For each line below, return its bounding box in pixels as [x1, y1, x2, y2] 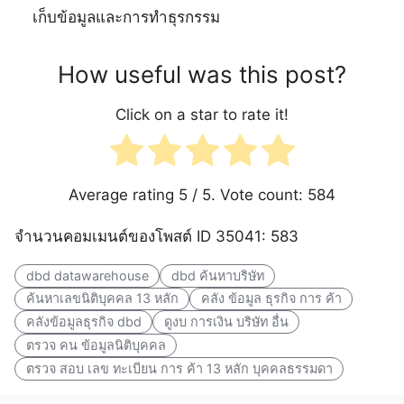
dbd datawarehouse [25, 267, 149, 283]
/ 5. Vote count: [188, 185, 308, 204]
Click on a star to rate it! [115, 105, 289, 124]
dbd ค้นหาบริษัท [170, 267, 264, 283]
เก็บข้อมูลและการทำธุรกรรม [32, 8, 221, 27]
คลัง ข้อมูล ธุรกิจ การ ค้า [200, 290, 342, 307]
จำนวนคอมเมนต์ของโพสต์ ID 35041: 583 [14, 226, 298, 245]
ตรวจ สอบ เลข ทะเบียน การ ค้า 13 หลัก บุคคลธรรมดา [25, 360, 333, 376]
